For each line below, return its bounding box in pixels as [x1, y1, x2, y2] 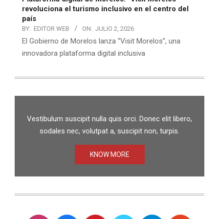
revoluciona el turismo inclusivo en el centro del [22, 4, 189, 14]
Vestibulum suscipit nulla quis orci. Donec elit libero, [27, 114, 192, 124]
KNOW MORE [89, 151, 130, 159]
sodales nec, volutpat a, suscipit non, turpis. [40, 127, 179, 136]
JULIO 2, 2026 [95, 25, 134, 33]
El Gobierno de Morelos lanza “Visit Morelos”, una [22, 37, 180, 46]
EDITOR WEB [34, 25, 69, 33]
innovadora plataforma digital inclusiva [22, 49, 145, 58]
